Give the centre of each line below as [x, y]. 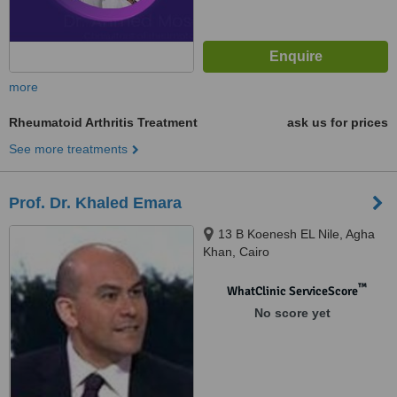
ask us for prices [338, 122]
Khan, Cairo [236, 252]
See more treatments [68, 149]
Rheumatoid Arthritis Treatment [103, 122]
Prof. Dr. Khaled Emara [95, 203]
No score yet [292, 313]
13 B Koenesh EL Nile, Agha [296, 234]
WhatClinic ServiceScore [292, 291]
